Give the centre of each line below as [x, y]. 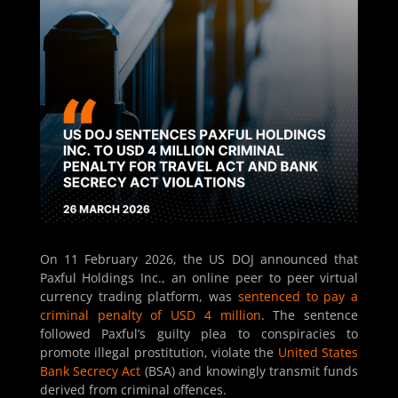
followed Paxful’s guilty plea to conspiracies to [199, 334]
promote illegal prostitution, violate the [159, 353]
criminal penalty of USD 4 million [150, 315]
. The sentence [310, 315]
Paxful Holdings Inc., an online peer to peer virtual [199, 278]
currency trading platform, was [139, 297]
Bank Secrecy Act [90, 371]
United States [318, 353]
